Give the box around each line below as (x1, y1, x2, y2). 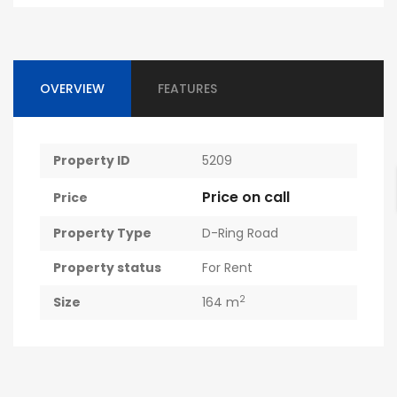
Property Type (53, 224, 152, 242)
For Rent (202, 259, 253, 276)
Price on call (202, 187, 290, 207)
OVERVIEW (40, 80, 105, 97)
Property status (53, 259, 161, 276)
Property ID (53, 152, 130, 169)
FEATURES (158, 80, 217, 97)
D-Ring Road (202, 224, 278, 242)
